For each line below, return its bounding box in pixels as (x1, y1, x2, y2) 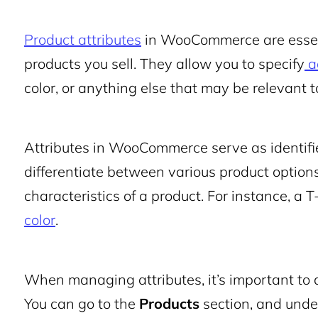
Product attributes (24, 31, 141, 48)
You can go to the (24, 295, 139, 312)
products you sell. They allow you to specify (24, 55, 305, 72)
